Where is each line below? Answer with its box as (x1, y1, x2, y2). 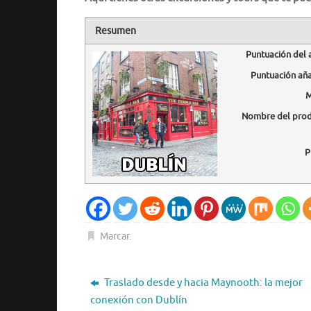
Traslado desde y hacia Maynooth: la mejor (101, 276, 303, 289)
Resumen (95, 24, 136, 37)
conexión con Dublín (90, 293, 187, 307)
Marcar (100, 230, 130, 242)
